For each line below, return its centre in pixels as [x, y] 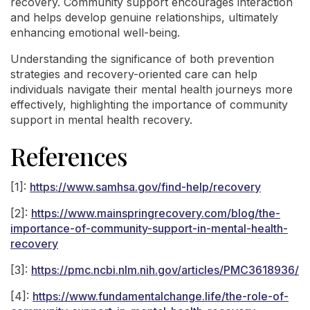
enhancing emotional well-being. [95, 33]
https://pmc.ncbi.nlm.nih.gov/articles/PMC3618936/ [165, 270]
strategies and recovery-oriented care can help [134, 74]
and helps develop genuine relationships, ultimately [144, 17]
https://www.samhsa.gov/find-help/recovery [145, 187]
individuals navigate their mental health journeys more [152, 89]
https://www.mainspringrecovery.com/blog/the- [156, 213]
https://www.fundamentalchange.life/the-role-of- [161, 296]
